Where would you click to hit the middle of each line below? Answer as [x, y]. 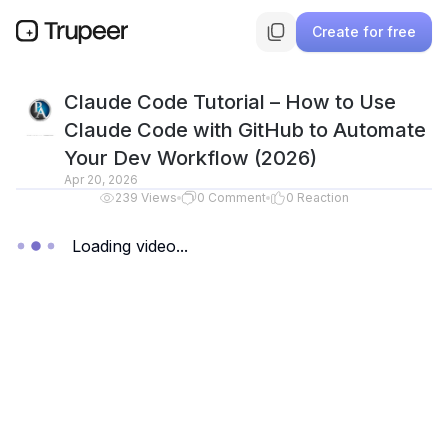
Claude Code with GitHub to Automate [245, 130]
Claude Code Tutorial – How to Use [230, 102]
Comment [237, 197]
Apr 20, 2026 [101, 179]
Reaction [323, 197]
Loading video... [130, 246]
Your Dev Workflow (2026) [190, 158]
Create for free [364, 31]
